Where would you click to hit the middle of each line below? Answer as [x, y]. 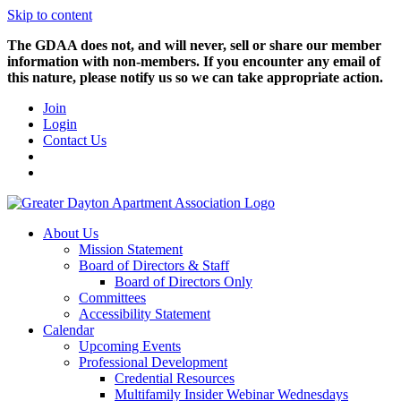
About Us [71, 233]
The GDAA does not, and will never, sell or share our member [194, 45]
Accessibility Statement [145, 314]
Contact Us [75, 140]
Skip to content [50, 15]
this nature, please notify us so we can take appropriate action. [197, 77]
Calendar [68, 330]
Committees [112, 298]
